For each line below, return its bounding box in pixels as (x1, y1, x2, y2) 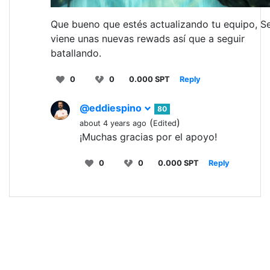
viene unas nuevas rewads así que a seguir (51, 33, 245, 45)
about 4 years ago (80, 119, 146, 128)
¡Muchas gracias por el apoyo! (80, 131, 217, 143)
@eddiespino (80, 102, 144, 115)
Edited (153, 119, 177, 128)
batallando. (51, 47, 101, 60)
